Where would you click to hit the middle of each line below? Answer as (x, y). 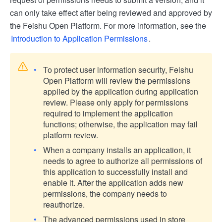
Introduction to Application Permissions (79, 38)
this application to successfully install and (115, 171)
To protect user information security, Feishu (118, 69)
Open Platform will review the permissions (117, 80)
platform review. (71, 135)
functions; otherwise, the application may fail (120, 124)
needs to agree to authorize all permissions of (123, 161)
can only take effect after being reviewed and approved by (111, 12)
